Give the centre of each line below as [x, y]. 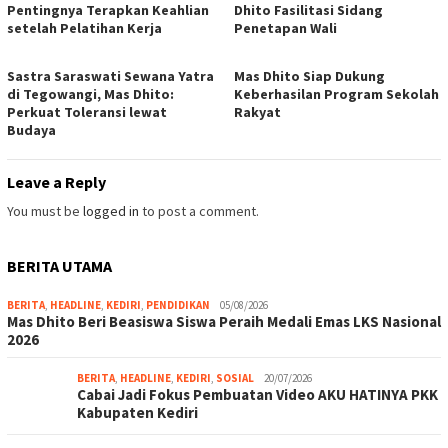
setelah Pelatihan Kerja [84, 28]
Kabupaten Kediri [137, 413]
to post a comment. [199, 211]
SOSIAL [235, 378]
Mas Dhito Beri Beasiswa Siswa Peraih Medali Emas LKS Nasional [224, 322]
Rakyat [257, 112]
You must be [45, 211]
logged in [111, 211]
